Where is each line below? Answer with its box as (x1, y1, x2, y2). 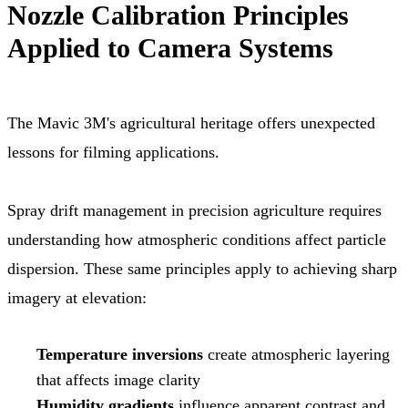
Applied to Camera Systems (7, 32, 333, 63)
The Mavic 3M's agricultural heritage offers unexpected (7, 113, 375, 132)
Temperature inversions (36, 344, 203, 363)
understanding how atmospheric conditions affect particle (7, 229, 386, 249)
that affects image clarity (36, 370, 200, 389)
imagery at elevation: (7, 288, 147, 307)
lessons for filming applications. (7, 142, 219, 161)
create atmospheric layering (203, 344, 390, 363)
